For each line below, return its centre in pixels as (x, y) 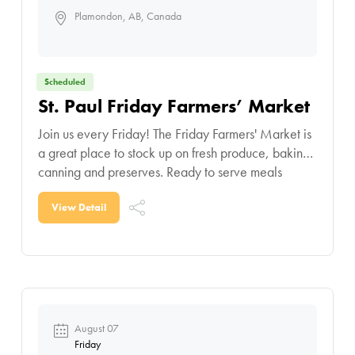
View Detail (78, 208)
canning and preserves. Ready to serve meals (160, 172)
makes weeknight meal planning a (130, 191)
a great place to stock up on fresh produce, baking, (176, 153)
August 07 (96, 328)
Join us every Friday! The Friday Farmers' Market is (95, 134)
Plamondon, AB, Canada (128, 16)
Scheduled (65, 82)
